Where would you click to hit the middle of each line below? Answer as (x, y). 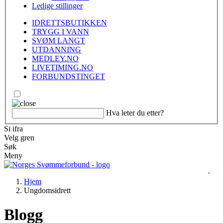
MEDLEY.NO (55, 59)
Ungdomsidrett (47, 191)
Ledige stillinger (57, 6)
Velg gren (19, 138)
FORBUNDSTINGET (68, 77)
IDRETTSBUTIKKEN (69, 23)
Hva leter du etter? (135, 113)
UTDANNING (56, 50)
